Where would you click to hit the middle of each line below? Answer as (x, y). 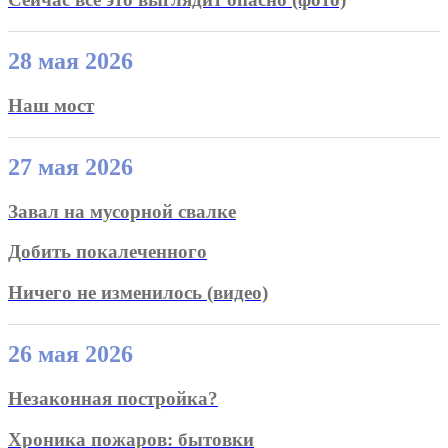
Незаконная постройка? (113, 398)
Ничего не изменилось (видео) (138, 293)
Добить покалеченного (107, 252)
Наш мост (51, 105)
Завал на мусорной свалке (122, 211)
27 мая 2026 (70, 166)
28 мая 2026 (70, 60)
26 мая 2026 (70, 353)
